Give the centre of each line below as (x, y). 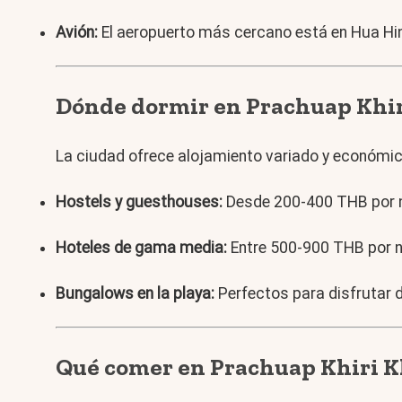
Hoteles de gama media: (141, 248)
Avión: (77, 32)
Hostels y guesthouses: (139, 202)
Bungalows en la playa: (135, 294)
